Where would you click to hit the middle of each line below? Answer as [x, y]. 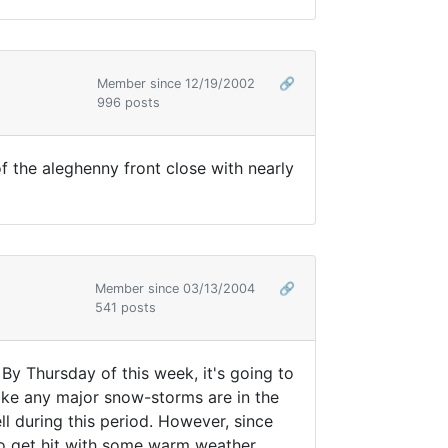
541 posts [125, 308]
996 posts [128, 103]
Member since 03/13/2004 [177, 289]
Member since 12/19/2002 [178, 84]
